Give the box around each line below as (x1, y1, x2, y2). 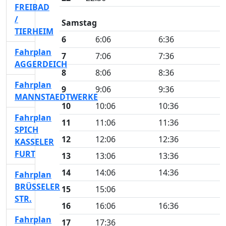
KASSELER (15, 136, 54, 147)
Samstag (62, 17, 97, 28)
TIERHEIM (15, 26, 53, 37)
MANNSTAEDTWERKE (15, 91, 98, 102)
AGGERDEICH (15, 59, 67, 70)
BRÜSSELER (15, 181, 60, 192)
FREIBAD (15, 2, 49, 13)
